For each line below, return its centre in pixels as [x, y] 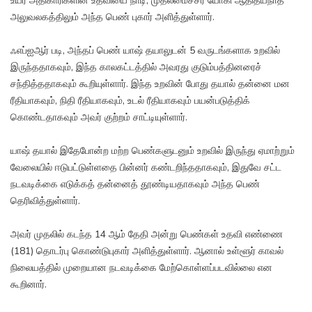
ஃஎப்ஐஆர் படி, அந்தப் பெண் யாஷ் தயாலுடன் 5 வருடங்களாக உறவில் [145, 51]
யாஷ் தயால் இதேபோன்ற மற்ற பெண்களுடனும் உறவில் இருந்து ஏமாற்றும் [153, 151]
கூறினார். [29, 285]
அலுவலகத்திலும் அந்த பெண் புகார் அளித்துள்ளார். [112, 17]
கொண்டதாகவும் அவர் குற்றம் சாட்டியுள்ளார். [99, 118]
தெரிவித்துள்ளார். [45, 201]
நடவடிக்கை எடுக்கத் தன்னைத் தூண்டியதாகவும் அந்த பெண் [135, 185]
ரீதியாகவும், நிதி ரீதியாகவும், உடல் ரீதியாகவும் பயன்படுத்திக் [130, 101]
